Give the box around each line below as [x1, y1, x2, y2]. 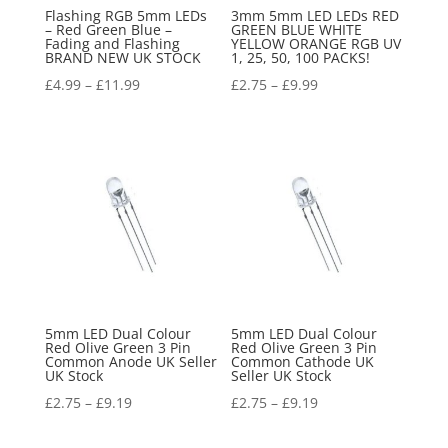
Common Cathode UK [231, 352, 375, 372]
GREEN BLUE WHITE [231, 20, 363, 40]
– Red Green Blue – [44, 20, 172, 40]
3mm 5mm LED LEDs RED [231, 6, 400, 26]
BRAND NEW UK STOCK [44, 48, 201, 68]
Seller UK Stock [231, 366, 332, 386]
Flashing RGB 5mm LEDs [44, 6, 207, 26]
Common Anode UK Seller [44, 352, 217, 372]
